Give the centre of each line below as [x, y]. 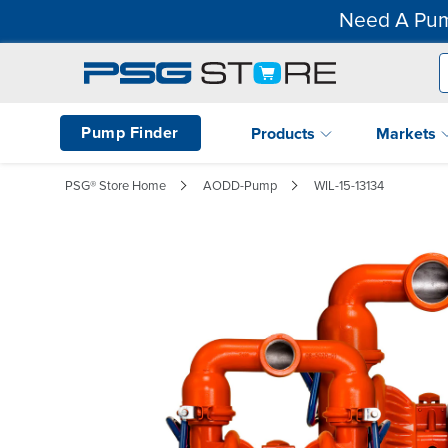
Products [285, 133]
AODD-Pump [240, 185]
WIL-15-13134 [349, 185]
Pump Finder [130, 132]
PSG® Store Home [115, 185]
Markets [408, 133]
